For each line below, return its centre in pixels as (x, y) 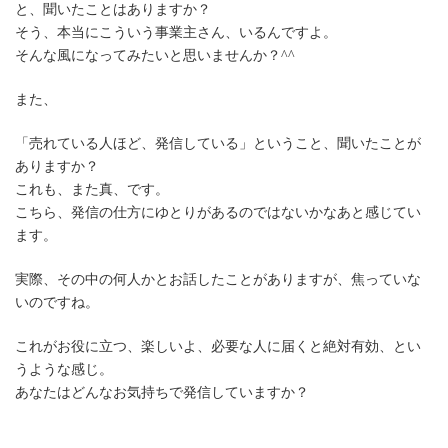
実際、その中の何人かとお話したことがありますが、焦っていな (218, 279)
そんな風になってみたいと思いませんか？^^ (155, 55)
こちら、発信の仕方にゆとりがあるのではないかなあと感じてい (218, 212)
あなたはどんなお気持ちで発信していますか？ (162, 392)
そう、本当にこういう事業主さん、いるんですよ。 (176, 32)
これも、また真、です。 (92, 189)
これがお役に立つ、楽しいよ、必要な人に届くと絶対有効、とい (218, 346)
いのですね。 (57, 302)
